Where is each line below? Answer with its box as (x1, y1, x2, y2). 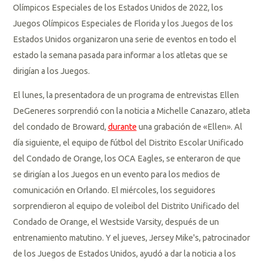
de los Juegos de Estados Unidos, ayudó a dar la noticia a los (12, 249, 236, 259)
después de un (164, 217, 219, 227)
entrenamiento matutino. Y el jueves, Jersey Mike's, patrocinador (12, 233, 250, 243)
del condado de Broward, (12, 122, 108, 132)
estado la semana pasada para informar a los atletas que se (12, 50, 228, 60)
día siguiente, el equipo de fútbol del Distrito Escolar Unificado (12, 138, 244, 148)
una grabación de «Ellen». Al (136, 122, 242, 132)
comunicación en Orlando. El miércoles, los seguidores (12, 186, 215, 195)
